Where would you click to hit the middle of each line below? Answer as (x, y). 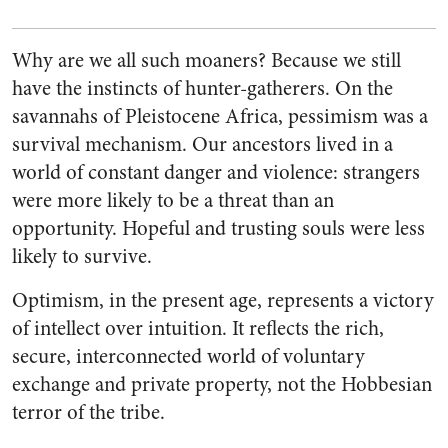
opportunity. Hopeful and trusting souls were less (218, 228)
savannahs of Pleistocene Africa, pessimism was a (220, 116)
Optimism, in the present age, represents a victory (223, 300)
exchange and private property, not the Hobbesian (222, 384)
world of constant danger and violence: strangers (216, 172)
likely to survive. (82, 256)
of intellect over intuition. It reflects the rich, (198, 328)
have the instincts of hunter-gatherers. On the (202, 88)
